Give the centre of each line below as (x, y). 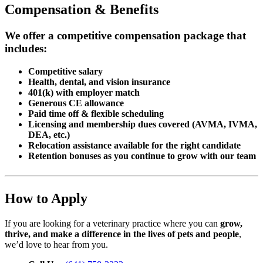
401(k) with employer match (84, 92)
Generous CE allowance (76, 103)
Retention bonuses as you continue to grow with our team (142, 156)
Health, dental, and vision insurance (99, 82)
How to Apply (46, 198)
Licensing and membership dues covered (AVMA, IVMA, (143, 124)
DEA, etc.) (49, 134)
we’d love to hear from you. (56, 244)
